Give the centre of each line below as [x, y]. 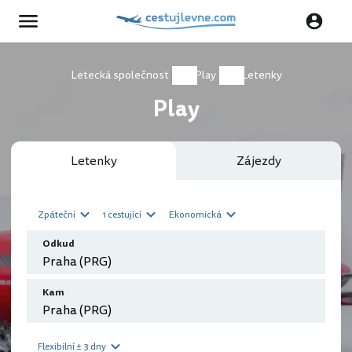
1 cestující [122, 214]
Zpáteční [57, 214]
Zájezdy [258, 161]
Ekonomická [195, 214]
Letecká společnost [119, 75]
